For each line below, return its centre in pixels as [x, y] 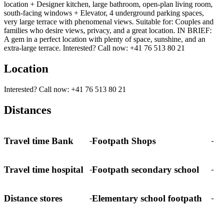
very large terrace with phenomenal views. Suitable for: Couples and [109, 22]
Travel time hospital [44, 169]
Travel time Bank [39, 141]
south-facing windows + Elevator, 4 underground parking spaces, [104, 13]
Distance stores [33, 198]
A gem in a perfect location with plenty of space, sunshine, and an [105, 39]
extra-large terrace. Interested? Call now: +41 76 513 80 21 [94, 48]
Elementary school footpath [147, 198]
